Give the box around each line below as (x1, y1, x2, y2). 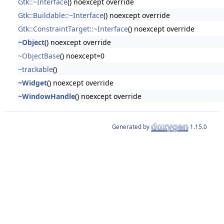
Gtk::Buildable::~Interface (17, 10, 103, 20)
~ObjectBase (17, 50, 60, 60)
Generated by (112, 122, 151, 130)
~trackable (17, 64, 53, 74)
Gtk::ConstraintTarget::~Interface (17, 23, 128, 33)
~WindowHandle (17, 91, 75, 101)
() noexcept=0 (59, 50, 104, 60)
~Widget (17, 77, 47, 87)
